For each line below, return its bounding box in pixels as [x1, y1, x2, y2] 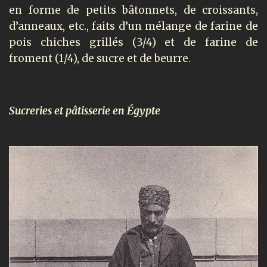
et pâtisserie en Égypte [54, 104, 160, 118]
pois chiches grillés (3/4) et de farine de [9, 35, 258, 49]
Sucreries [9, 104, 54, 118]
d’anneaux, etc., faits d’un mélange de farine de [9, 19, 258, 33]
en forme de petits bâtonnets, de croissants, [9, 3, 258, 17]
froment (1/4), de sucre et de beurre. [9, 51, 191, 65]
